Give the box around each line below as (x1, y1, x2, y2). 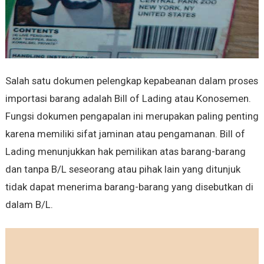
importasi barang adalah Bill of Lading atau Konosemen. (5, 92, 251, 104)
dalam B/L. (5, 198, 53, 210)
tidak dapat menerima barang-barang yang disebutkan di (5, 180, 253, 193)
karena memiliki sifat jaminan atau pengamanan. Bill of (5, 127, 245, 140)
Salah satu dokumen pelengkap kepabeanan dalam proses (5, 74, 258, 87)
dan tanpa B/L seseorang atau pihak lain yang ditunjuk (5, 163, 240, 175)
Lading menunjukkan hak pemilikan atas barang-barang (5, 145, 246, 157)
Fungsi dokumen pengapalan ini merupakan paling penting (5, 110, 259, 122)
